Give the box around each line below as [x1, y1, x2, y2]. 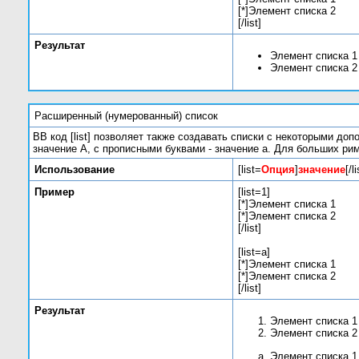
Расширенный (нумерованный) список [34, 110, 218, 122]
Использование [34, 163, 115, 175]
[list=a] [238, 246, 270, 258]
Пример [34, 186, 75, 198]
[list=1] [238, 186, 270, 198]
